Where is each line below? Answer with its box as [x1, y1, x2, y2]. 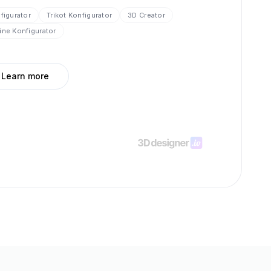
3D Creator [128, 10, 165, 19]
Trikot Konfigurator [46, 10, 113, 19]
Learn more [1, 70, 49, 81]
